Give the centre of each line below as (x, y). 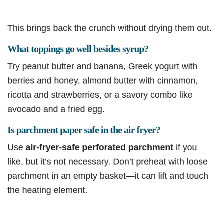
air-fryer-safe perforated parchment (99, 147)
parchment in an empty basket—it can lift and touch (108, 176)
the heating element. (47, 190)
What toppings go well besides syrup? (78, 49)
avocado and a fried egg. (56, 109)
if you (185, 147)
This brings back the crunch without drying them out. (110, 28)
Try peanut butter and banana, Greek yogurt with (102, 66)
